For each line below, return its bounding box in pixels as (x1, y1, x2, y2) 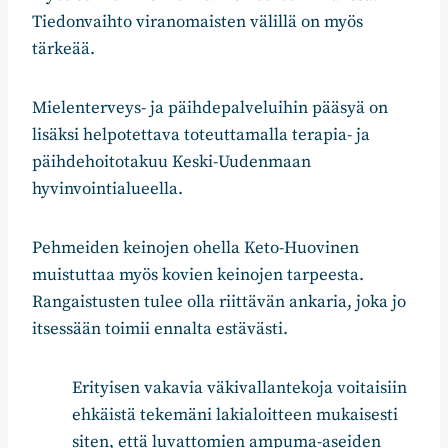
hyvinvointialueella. (32, 178, 183, 201)
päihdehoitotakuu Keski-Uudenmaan (32, 151, 311, 174)
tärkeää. (32, 38, 95, 61)
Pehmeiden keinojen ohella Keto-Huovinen (32, 237, 359, 260)
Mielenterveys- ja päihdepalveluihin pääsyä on (32, 97, 388, 120)
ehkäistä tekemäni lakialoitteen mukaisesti (72, 404, 398, 427)
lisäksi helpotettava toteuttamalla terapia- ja (32, 124, 370, 147)
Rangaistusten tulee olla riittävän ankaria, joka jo (32, 291, 406, 314)
